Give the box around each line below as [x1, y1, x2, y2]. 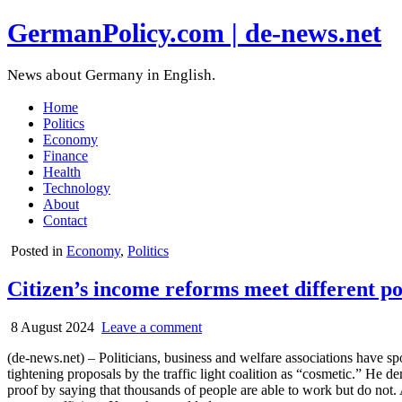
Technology [43, 180, 110, 197]
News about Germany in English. [7, 66, 215, 84]
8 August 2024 [7, 319, 94, 335]
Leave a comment [101, 319, 202, 335]
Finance [43, 148, 88, 164]
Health [43, 164, 81, 180]
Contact [43, 213, 87, 229]
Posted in [11, 243, 66, 259]
